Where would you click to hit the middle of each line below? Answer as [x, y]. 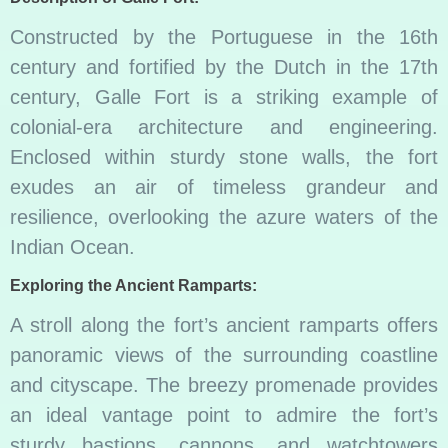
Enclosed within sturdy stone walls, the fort [224, 157]
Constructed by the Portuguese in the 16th [224, 37]
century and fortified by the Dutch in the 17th [224, 67]
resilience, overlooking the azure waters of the [224, 217]
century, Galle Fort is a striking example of [224, 97]
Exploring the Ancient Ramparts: [133, 285]
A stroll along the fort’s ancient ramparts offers [224, 324]
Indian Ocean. [72, 247]
